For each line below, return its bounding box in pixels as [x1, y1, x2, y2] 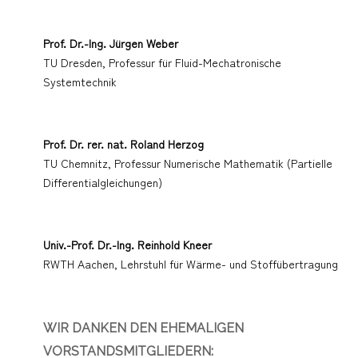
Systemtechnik [43, 73, 117, 89]
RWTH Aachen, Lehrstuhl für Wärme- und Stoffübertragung [43, 255, 338, 272]
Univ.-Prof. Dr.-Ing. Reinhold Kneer [43, 236, 212, 253]
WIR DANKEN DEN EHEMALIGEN [43, 320, 244, 336]
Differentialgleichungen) [43, 173, 162, 190]
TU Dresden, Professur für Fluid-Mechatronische [43, 54, 281, 70]
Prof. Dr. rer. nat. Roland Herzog [43, 135, 204, 152]
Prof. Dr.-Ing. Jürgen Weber [43, 34, 178, 51]
